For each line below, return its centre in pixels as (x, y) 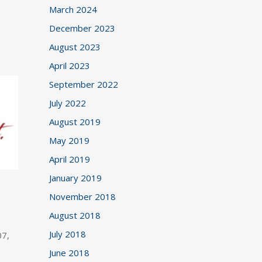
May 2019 (70, 140)
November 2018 (83, 196)
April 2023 (70, 65)
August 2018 (75, 215)
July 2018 (68, 234)
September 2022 (84, 84)
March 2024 (73, 9)
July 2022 (68, 103)
